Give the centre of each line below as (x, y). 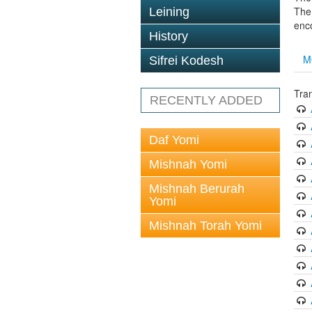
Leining (169, 12)
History (169, 36)
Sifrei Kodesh (186, 61)
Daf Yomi (174, 140)
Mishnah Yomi (188, 164)
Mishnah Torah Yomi (205, 226)
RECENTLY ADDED (206, 100)
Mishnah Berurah (197, 189)
